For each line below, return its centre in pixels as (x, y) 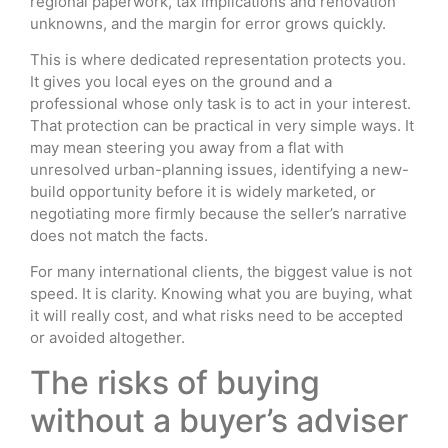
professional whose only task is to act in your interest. (220, 103)
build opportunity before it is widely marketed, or (203, 191)
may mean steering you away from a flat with (187, 147)
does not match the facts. (119, 235)
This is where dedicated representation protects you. (218, 59)
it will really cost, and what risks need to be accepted (216, 316)
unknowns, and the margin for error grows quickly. (208, 23)
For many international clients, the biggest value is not (221, 272)
